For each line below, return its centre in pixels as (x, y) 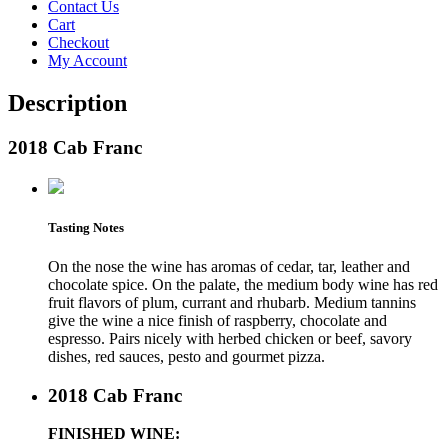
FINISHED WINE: (114, 434)
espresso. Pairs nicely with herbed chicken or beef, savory (230, 338)
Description (67, 102)
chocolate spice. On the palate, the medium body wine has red (243, 284)
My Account (87, 60)
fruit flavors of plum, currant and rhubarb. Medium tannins (232, 302)
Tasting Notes (86, 227)
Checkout (78, 42)
